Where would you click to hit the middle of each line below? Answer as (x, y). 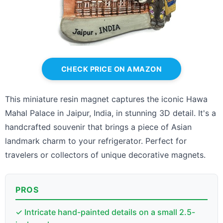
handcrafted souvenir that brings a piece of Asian (98, 127)
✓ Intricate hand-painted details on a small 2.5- (105, 212)
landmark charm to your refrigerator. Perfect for (96, 141)
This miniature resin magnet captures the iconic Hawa (106, 99)
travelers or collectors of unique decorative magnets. (105, 155)
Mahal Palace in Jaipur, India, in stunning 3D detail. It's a (111, 113)
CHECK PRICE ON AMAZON (111, 69)
